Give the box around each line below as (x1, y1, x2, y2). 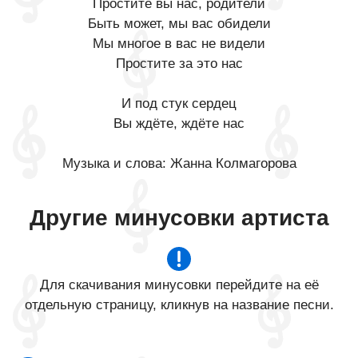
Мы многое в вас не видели (93, 36, 265, 51)
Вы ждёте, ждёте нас (113, 116, 245, 131)
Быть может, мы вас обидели (87, 16, 271, 31)
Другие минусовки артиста (29, 205, 329, 230)
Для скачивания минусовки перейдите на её (39, 277, 319, 292)
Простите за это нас (115, 56, 243, 71)
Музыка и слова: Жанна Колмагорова (62, 156, 296, 171)
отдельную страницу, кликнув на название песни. (24, 297, 334, 312)
